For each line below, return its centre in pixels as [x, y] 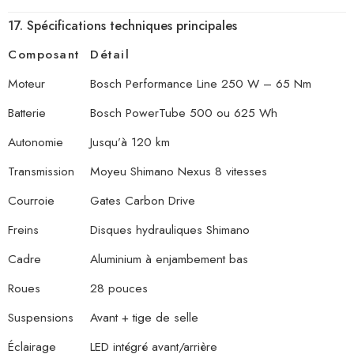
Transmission [41, 171]
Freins [23, 230]
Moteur [26, 84]
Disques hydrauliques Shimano [170, 230]
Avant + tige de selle [144, 318]
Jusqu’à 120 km [130, 142]
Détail [110, 55]
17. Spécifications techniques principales [122, 26]
